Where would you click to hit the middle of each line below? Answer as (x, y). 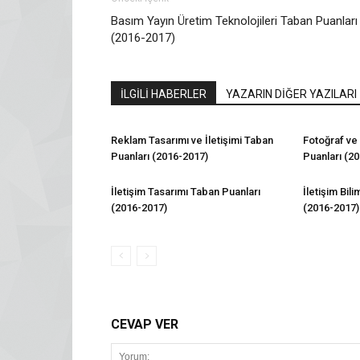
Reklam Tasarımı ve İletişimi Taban (192, 140)
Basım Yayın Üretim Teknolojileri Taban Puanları (234, 21)
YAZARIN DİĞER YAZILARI (291, 94)
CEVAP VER (145, 324)
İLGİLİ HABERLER (164, 94)
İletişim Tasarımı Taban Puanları (186, 192)
